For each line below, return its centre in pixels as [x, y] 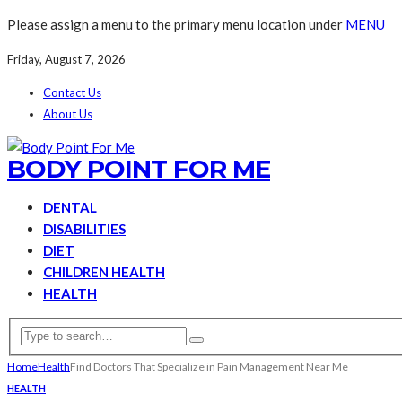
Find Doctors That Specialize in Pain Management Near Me [209, 366]
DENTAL [70, 207]
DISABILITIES [84, 229]
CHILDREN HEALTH [104, 272]
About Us [68, 114]
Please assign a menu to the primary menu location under [176, 24]
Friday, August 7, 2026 [66, 59]
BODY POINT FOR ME [139, 169]
